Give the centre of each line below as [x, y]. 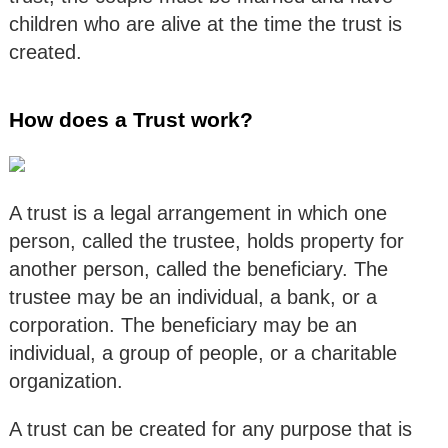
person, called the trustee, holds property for [206, 241]
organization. [66, 381]
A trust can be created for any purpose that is [210, 429]
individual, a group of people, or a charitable [203, 353]
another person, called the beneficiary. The [198, 269]
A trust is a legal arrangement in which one [198, 213]
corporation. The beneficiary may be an [183, 325]
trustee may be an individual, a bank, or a [193, 297]
